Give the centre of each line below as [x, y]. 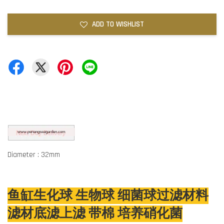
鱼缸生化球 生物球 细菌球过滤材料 [108, 196]
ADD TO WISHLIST [118, 24]
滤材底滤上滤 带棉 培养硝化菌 [95, 214]
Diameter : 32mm [34, 155]
